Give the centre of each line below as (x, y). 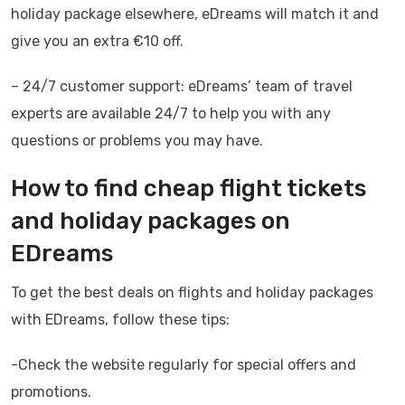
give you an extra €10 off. (97, 41)
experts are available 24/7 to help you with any (171, 113)
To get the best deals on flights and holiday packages (192, 292)
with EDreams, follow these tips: (120, 320)
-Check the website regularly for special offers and (184, 365)
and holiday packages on (151, 221)
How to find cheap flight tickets (188, 188)
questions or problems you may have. (137, 141)
